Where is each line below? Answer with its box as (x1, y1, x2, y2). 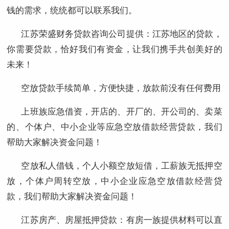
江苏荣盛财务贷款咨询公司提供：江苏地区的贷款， (21, 27, 222, 39)
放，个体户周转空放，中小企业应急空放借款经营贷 (7, 174, 222, 187)
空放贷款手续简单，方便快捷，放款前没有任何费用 (21, 81, 221, 94)
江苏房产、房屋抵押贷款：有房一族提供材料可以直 (21, 213, 222, 225)
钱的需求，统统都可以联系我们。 (7, 4, 138, 16)
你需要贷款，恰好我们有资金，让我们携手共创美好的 (7, 42, 222, 55)
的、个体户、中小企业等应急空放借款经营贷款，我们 (7, 120, 222, 132)
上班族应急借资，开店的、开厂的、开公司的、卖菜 (21, 105, 222, 117)
